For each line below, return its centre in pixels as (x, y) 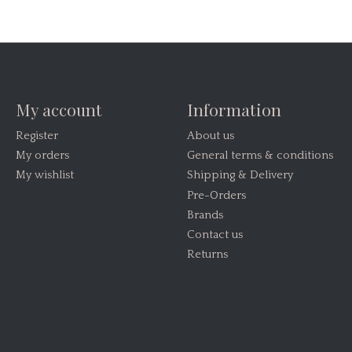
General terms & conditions (260, 156)
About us (210, 136)
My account (59, 109)
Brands (205, 215)
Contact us (214, 235)
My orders (42, 156)
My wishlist (44, 176)
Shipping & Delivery (240, 176)
